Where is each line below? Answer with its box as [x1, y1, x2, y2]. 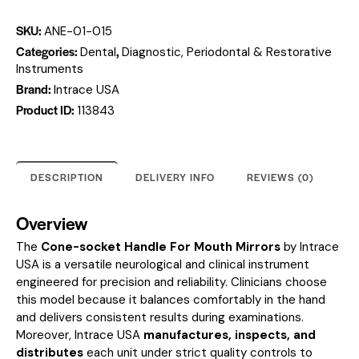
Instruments [16, 60, 83, 77]
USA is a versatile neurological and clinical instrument [16, 256, 309, 273]
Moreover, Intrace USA [16, 327, 143, 344]
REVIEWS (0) [247, 169, 313, 184]
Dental [80, 43, 116, 60]
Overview [16, 210, 87, 235]
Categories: [16, 42, 80, 59]
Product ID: [16, 100, 77, 118]
